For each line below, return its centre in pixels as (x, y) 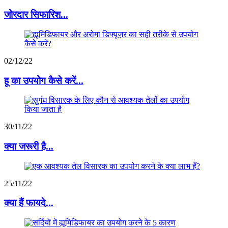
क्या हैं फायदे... (29, 203)
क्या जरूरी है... (29, 146)
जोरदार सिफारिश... (36, 15)
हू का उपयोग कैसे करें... (44, 80)
